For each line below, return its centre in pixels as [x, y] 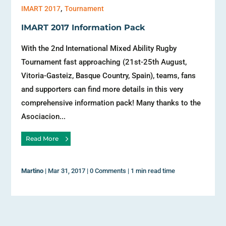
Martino [33, 171]
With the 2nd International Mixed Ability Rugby [99, 48]
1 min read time [153, 171]
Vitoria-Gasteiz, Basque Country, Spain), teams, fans [109, 75]
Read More [42, 138]
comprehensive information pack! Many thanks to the [111, 103]
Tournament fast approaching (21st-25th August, [104, 62]
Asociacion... [44, 116]
